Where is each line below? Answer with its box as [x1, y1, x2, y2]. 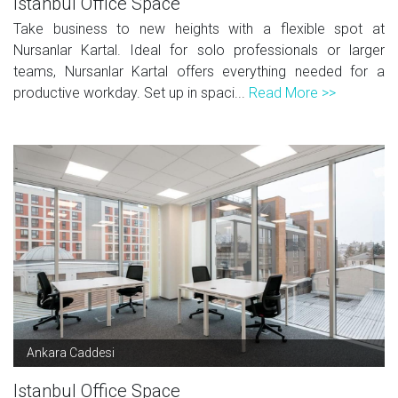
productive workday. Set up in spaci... [13, 84, 249, 101]
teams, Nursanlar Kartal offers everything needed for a [13, 62, 385, 80]
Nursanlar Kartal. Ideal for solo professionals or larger [13, 41, 385, 59]
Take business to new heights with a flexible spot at [13, 20, 385, 37]
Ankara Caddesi [27, 345, 115, 360]
